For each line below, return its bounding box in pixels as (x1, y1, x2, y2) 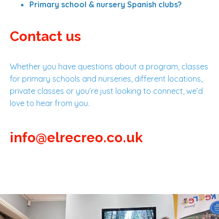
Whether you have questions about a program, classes (10, 62, 208, 72)
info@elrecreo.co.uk (10, 130, 143, 146)
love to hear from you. (10, 98, 91, 109)
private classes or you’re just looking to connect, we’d (10, 86, 203, 96)
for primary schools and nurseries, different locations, (10, 74, 202, 84)
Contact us (10, 28, 81, 45)
